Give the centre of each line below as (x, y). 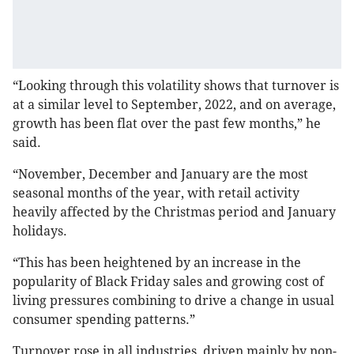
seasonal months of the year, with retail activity (156, 194)
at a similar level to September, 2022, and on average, (174, 105)
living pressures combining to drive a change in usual (173, 301)
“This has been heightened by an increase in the (157, 263)
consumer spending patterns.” (104, 320)
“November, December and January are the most (160, 175)
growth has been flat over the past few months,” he (167, 124)
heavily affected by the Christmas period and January (174, 213)
